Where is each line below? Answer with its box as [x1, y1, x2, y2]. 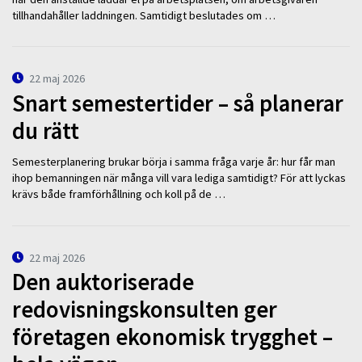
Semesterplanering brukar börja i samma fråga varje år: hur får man [12, 154, 335, 170]
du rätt [12, 116, 79, 145]
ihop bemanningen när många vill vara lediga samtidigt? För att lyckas [12, 170, 346, 186]
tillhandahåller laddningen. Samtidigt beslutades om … [12, 7, 276, 23]
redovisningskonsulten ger [12, 295, 277, 325]
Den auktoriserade [12, 267, 194, 297]
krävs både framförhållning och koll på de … [12, 187, 225, 202]
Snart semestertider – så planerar [12, 88, 343, 118]
